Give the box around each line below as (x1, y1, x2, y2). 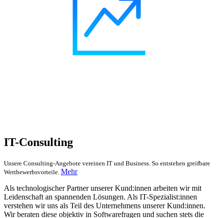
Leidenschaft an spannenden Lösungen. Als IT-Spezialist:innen (4, 193, 197, 201)
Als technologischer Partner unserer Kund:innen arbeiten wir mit (4, 184, 201, 193)
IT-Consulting (4, 136, 73, 149)
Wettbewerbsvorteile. (4, 168, 61, 176)
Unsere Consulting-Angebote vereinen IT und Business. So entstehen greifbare (4, 160, 210, 167)
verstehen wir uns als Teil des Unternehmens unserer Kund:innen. (4, 201, 205, 210)
